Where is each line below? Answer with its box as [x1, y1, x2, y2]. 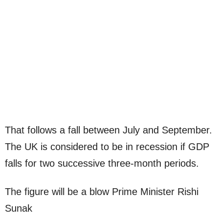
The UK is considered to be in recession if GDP [5, 141, 209, 152]
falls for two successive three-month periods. [5, 157, 199, 169]
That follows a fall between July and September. [5, 124, 212, 135]
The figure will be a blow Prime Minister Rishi [5, 186, 198, 197]
